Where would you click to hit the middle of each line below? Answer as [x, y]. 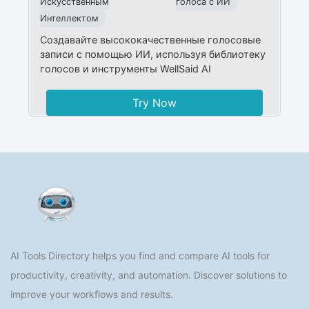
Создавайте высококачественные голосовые [151, 39]
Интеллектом [70, 18]
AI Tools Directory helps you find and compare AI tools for [140, 255]
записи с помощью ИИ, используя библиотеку [153, 54]
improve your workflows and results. [92, 294]
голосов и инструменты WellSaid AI [126, 68]
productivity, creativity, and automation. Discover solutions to [149, 275]
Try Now [154, 102]
